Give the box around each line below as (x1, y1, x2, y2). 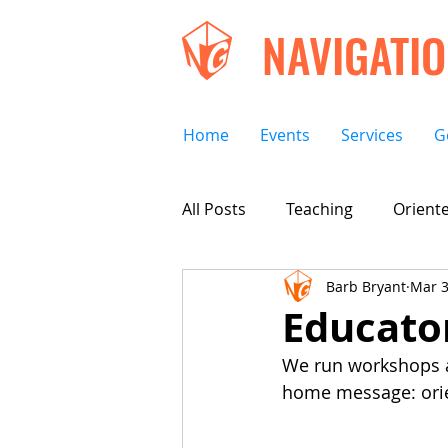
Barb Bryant (326, 276, 406, 296)
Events (260, 124, 310, 146)
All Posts (182, 198, 246, 220)
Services (341, 124, 403, 146)
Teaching (286, 198, 353, 220)
